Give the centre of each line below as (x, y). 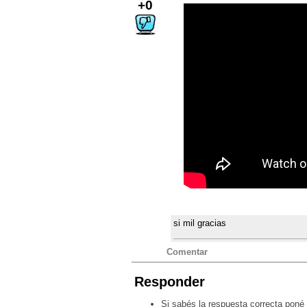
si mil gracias (200, 223)
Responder (170, 282)
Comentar (187, 252)
